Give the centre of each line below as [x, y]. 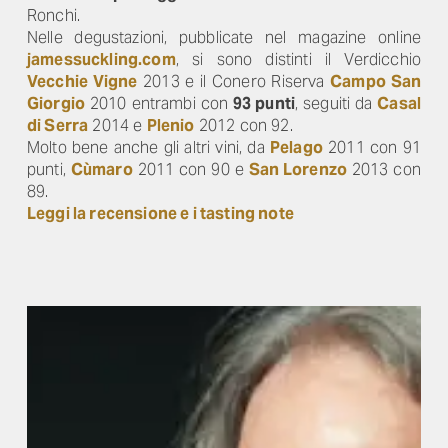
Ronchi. [54, 15]
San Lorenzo [298, 169]
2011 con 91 [371, 147]
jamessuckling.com [101, 59]
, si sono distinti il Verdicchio [298, 59]
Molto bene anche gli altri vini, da [148, 147]
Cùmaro [101, 169]
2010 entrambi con [159, 103]
